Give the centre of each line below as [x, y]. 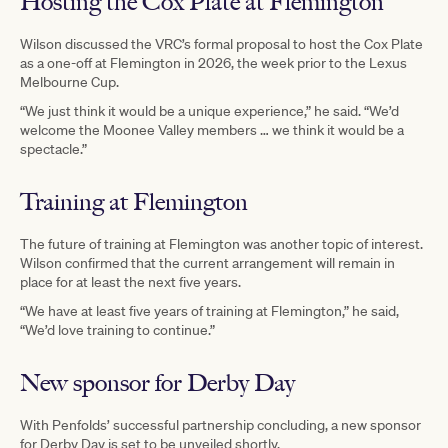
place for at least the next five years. [130, 281]
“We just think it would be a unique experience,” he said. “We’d [209, 110]
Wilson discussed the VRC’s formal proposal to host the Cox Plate [221, 43]
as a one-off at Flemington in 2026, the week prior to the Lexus [213, 62]
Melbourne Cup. [69, 81]
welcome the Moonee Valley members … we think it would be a [212, 129]
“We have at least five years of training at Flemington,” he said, [209, 310]
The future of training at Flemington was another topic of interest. [221, 243]
